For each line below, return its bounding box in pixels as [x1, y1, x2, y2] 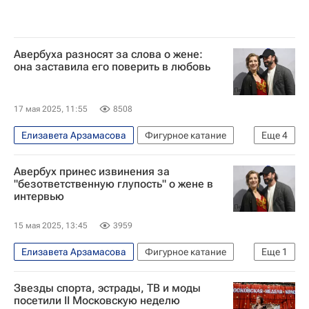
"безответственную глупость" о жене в [14, 177, 213, 190]
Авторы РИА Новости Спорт [21, 172, 145, 183]
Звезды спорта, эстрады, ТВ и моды [14, 281, 201, 295]
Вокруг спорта [163, 172, 227, 183]
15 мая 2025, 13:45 [14, 221, 88, 230]
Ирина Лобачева [101, 150, 177, 162]
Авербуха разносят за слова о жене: [14, 48, 203, 61]
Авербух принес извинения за [14, 164, 170, 178]
